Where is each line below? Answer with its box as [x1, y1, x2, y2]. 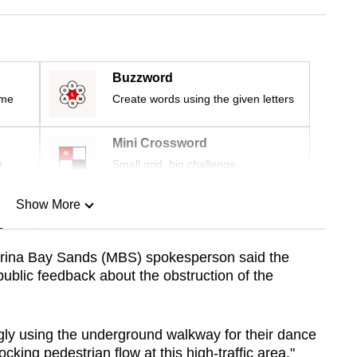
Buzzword [112, 71, 173, 85]
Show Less [16, 279, 80, 293]
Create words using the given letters [112, 92, 294, 106]
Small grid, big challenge [112, 158, 236, 171]
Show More [15, 198, 80, 212]
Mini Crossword [112, 136, 207, 151]
